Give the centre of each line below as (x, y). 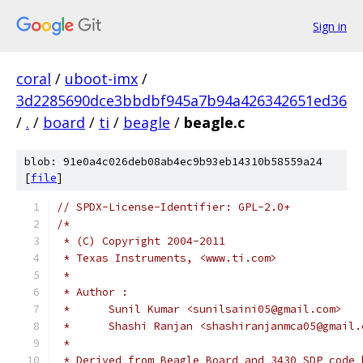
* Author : (92, 292)
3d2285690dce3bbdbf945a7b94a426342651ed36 (181, 100)
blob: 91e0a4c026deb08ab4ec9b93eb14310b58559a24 (173, 162)
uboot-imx (101, 79)
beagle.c (214, 122)
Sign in (330, 26)
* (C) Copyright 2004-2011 (141, 241)
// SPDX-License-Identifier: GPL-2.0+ (173, 207)
